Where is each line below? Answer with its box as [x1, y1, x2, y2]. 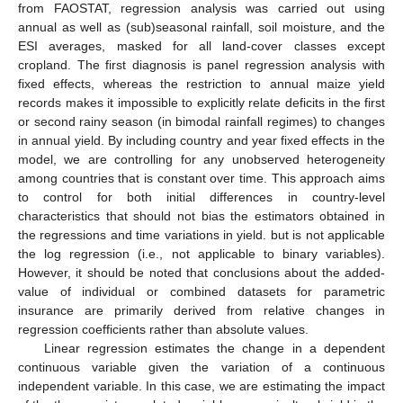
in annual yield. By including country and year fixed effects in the [18, 133, 385, 148]
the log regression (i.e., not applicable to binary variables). [18, 246, 385, 262]
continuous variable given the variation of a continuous [18, 360, 385, 375]
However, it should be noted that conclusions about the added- [18, 265, 385, 281]
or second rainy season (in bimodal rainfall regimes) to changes [18, 114, 385, 130]
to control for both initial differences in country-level [18, 190, 385, 205]
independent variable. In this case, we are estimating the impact [18, 379, 385, 394]
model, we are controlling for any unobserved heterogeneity [18, 152, 385, 167]
